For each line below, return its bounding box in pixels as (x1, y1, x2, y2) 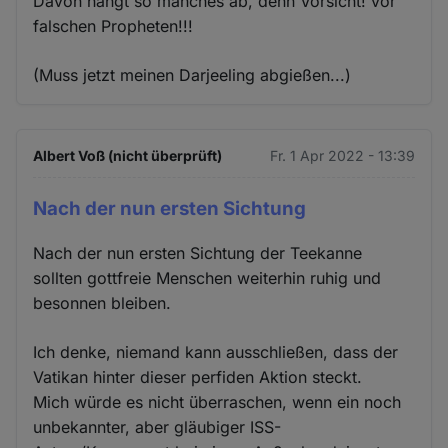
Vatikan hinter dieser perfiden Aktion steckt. (33, 367, 363, 388)
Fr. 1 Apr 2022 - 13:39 (269, 146, 415, 164)
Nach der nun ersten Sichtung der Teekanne (33, 243, 363, 264)
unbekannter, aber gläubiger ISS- (33, 417, 282, 438)
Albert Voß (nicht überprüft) (33, 146, 223, 164)
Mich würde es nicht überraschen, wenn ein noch (33, 392, 402, 413)
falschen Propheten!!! (33, 15, 194, 36)
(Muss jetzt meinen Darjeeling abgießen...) (33, 64, 352, 85)
